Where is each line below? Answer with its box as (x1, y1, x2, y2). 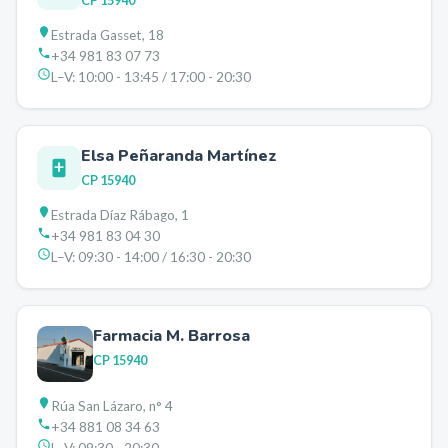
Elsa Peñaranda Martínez (81, 145, 277, 167)
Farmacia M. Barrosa (93, 325, 250, 347)
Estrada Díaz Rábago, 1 (51, 207, 189, 223)
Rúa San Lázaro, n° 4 (51, 398, 173, 414)
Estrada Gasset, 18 (51, 27, 164, 43)
